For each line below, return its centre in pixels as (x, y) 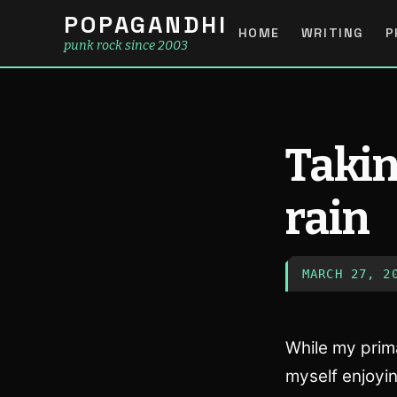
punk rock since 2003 (126, 46)
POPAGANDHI (146, 25)
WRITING (332, 32)
